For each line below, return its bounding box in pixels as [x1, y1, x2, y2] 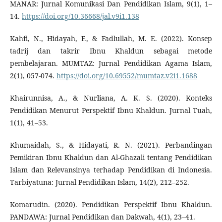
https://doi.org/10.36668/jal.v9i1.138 [21, 11, 139, 21]
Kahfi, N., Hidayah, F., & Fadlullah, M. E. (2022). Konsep [9, 34, 213, 44]
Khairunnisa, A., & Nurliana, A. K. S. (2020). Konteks [9, 93, 213, 103]
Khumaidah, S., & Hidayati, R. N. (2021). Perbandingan [9, 140, 213, 150]
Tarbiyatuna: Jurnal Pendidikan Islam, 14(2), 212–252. [9, 177, 189, 187]
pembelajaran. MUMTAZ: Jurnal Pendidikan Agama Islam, [9, 58, 213, 68]
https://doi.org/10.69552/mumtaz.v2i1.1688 [56, 71, 197, 81]
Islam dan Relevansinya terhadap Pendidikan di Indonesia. [9, 165, 213, 175]
